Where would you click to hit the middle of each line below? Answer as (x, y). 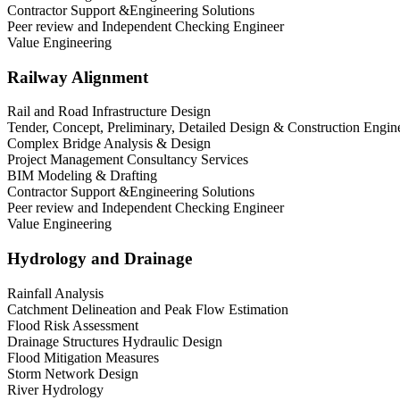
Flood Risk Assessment (73, 325)
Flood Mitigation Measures (83, 357)
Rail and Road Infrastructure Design (109, 112)
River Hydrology (55, 389)
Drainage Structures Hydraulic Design (115, 341)
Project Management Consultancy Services (128, 160)
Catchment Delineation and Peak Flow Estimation (148, 309)
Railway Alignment (78, 77)
